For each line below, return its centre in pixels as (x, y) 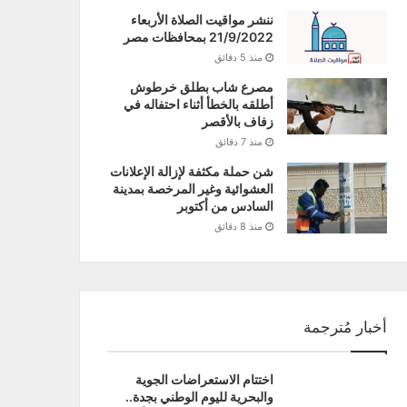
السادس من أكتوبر (225, 206)
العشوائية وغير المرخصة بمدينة (193, 189)
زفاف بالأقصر (237, 122)
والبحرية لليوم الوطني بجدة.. (199, 397)
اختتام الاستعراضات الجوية (204, 380)
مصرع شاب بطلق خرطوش (201, 87)
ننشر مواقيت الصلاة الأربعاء (202, 20)
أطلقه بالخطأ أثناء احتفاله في (198, 104)
